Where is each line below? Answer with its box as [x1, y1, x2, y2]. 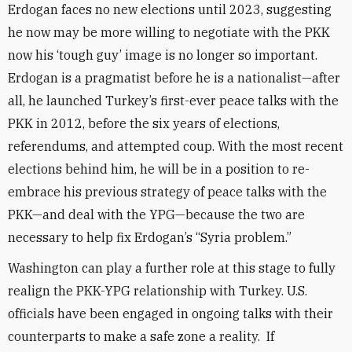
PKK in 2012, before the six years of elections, [8, 115, 280, 131]
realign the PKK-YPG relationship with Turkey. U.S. [8, 283, 307, 299]
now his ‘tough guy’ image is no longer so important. [8, 47, 317, 63]
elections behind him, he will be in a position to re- [8, 161, 310, 177]
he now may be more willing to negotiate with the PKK [8, 24, 330, 40]
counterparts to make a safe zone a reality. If [8, 328, 274, 344]
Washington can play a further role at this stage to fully [8, 260, 335, 276]
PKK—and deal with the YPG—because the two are [8, 207, 305, 222]
